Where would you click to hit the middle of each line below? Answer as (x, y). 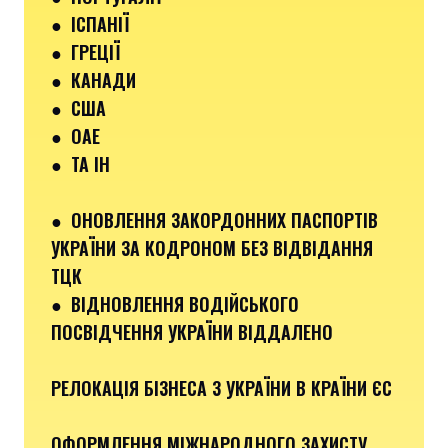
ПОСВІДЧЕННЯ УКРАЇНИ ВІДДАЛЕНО (192, 331)
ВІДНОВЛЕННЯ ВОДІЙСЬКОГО (185, 303)
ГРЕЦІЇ (95, 51)
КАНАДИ (103, 79)
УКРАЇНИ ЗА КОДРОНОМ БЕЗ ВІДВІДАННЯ (212, 247)
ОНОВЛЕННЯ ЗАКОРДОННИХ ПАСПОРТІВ (224, 219)
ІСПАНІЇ (100, 23)
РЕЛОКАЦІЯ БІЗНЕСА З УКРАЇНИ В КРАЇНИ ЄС (221, 387)
